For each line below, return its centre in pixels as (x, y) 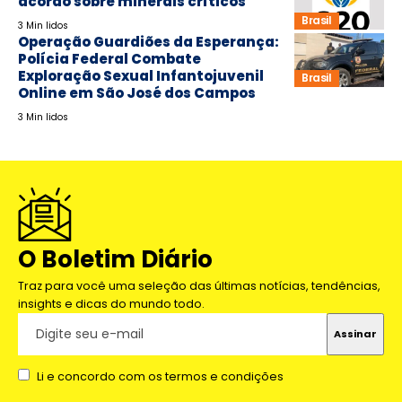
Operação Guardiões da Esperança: (149, 41)
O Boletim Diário (115, 259)
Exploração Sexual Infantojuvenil (141, 75)
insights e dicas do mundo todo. (111, 303)
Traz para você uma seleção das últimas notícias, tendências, (199, 285)
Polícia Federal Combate (109, 58)
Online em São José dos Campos (137, 92)
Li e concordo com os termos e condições (160, 376)
